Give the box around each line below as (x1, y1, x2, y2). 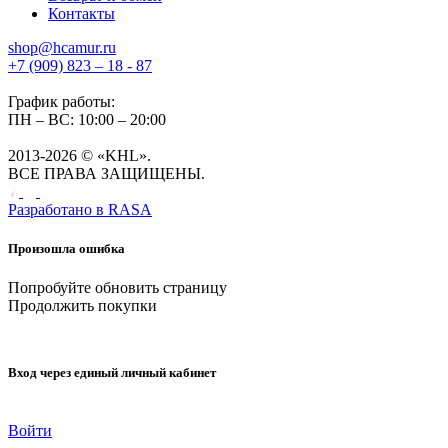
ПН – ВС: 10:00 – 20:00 (8, 110, 166, 128)
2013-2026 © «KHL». (8, 146, 151, 164)
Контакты (48, 4, 115, 22)
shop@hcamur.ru (8, 38, 116, 56)
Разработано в (8, 200, 108, 218)
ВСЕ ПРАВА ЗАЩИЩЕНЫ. (8, 164, 205, 182)
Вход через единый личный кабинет (8, 365, 216, 381)
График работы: (8, 92, 115, 110)
